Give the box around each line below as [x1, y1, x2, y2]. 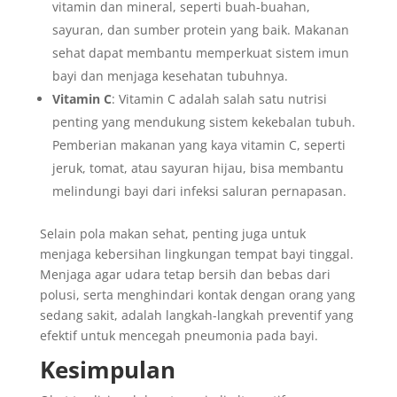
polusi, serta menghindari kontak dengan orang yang [39, 286, 355, 303]
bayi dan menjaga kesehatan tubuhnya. [51, 67, 288, 84]
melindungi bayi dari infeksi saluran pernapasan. [51, 183, 346, 199]
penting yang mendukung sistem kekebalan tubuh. [51, 113, 355, 130]
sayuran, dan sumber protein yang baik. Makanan [51, 21, 349, 38]
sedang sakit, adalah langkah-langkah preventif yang [39, 307, 354, 323]
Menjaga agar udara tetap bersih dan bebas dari [39, 266, 331, 283]
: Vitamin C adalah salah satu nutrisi [111, 90, 327, 107]
